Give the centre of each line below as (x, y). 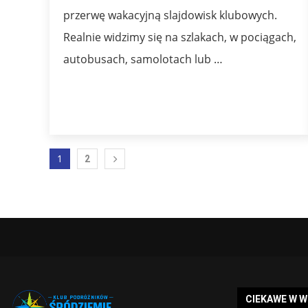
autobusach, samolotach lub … (143, 59)
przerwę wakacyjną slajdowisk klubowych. (170, 15)
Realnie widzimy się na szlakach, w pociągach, (180, 37)
